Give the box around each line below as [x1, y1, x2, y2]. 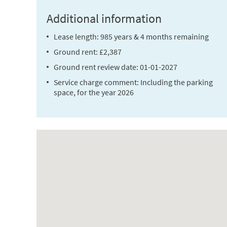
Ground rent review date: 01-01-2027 [54, 62, 177, 72]
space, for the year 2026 [54, 87, 134, 97]
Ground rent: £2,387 [54, 47, 122, 57]
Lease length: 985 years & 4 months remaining [54, 31, 209, 42]
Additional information [47, 11, 162, 26]
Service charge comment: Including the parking [54, 77, 213, 87]
